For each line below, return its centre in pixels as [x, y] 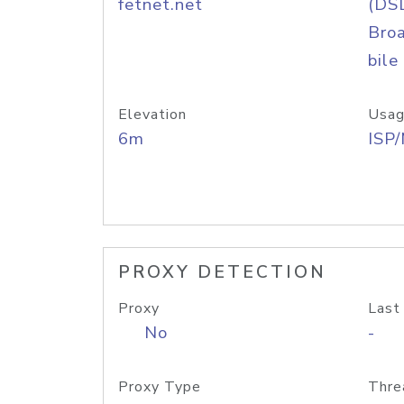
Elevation [152, 115]
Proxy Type [160, 387]
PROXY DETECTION [222, 272]
